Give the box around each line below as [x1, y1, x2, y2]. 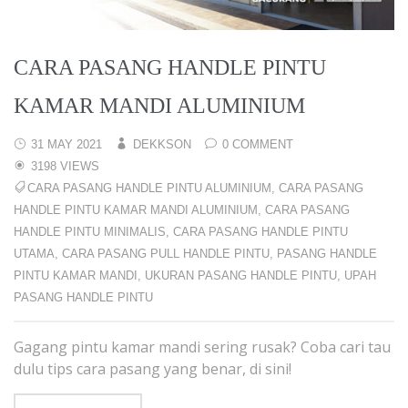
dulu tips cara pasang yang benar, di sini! [14, 359, 291, 380]
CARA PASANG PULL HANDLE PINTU [62, 247, 270, 261]
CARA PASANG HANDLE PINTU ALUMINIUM [27, 181, 271, 196]
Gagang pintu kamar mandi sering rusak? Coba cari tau [14, 337, 391, 358]
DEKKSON [133, 138, 191, 152]
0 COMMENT [222, 138, 293, 152]
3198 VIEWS [27, 159, 99, 174]
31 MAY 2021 [27, 138, 102, 152]
